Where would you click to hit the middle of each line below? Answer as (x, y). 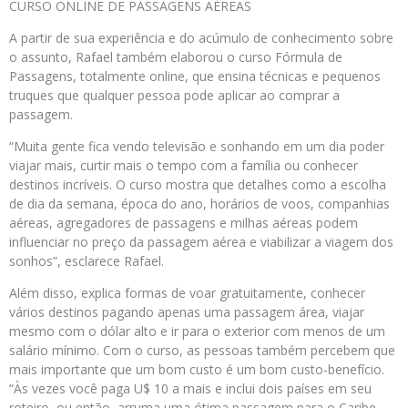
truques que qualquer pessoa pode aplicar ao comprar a (174, 96)
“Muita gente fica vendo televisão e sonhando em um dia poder (197, 147)
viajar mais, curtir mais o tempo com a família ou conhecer (184, 166)
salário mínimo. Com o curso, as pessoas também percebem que (202, 351)
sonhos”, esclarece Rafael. (87, 261)
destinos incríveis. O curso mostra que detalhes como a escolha (198, 185)
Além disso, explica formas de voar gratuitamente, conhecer (187, 293)
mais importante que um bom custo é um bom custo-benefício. (197, 370)
